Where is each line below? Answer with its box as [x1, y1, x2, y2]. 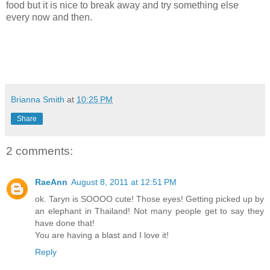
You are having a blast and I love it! [35, 230, 169, 240]
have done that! [35, 218, 95, 228]
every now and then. [6, 11, 92, 22]
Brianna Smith [11, 94, 64, 104]
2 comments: [6, 144, 73, 157]
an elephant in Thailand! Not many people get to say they [35, 206, 264, 216]
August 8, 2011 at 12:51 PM [71, 177, 177, 187]
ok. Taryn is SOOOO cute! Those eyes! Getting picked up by [35, 194, 264, 204]
